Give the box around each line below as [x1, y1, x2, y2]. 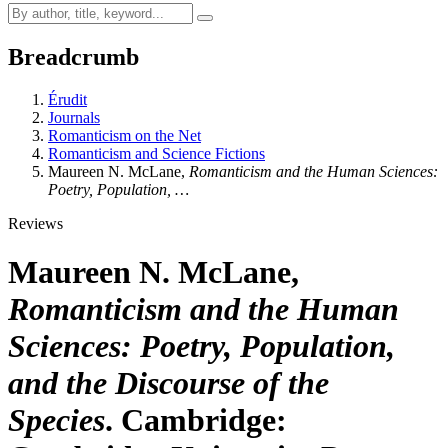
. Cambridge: [105, 402, 287, 439]
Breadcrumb [8, 43, 139, 70]
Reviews [8, 214, 63, 232]
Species [8, 402, 105, 439]
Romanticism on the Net [48, 126, 201, 144]
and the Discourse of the [8, 365, 329, 402]
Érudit [48, 90, 87, 108]
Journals [48, 108, 100, 126]
